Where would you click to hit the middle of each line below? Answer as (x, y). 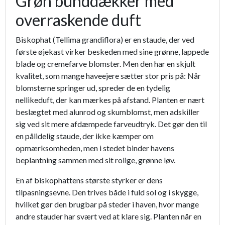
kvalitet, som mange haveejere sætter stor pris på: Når (108, 76)
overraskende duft (78, 20)
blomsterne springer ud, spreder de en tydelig (93, 88)
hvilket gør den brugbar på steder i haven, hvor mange (107, 204)
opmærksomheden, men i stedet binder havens (95, 148)
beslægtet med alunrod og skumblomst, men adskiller (107, 112)
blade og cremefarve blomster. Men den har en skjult (105, 64)
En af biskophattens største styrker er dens (89, 180)
